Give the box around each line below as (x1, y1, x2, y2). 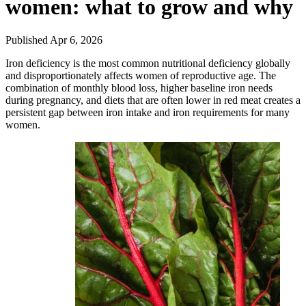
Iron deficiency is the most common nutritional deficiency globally (5, 57, 290, 70)
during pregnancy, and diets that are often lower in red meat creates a (5, 94, 301, 107)
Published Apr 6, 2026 (5, 34, 102, 46)
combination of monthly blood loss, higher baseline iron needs (5, 82, 273, 94)
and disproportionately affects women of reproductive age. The (5, 70, 276, 82)
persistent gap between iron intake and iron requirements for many (5, 107, 290, 119)
